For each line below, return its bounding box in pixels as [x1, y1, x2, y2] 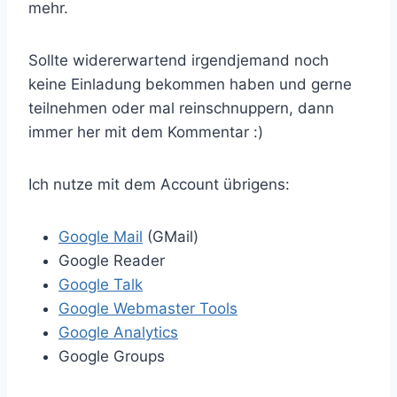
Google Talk [58, 276, 143, 294]
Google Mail [58, 228, 143, 246]
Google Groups [58, 347, 165, 366]
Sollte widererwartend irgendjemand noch [28, 51, 329, 70]
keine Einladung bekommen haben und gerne [28, 75, 352, 94]
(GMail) [143, 228, 198, 246]
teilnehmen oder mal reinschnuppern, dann [28, 99, 334, 118]
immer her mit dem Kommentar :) [28, 123, 263, 142]
